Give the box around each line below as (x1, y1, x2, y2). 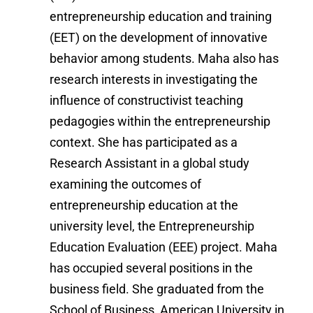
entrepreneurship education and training (50, 9, 272, 24)
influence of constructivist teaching (50, 93, 244, 108)
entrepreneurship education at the (50, 198, 239, 213)
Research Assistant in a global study (50, 156, 250, 171)
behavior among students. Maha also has (50, 51, 279, 66)
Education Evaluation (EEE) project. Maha (50, 240, 278, 255)
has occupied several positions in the (50, 261, 254, 276)
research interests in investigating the (50, 72, 259, 87)
